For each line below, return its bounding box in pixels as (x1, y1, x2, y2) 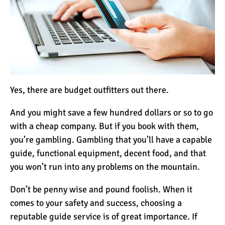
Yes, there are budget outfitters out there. (10, 84, 169, 96)
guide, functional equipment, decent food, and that (10, 148, 206, 159)
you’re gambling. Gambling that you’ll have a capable (10, 134, 212, 146)
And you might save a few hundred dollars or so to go (10, 107, 213, 119)
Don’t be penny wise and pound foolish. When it (10, 184, 192, 195)
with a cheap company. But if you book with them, (10, 121, 199, 132)
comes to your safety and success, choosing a (10, 197, 182, 209)
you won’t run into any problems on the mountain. (10, 161, 200, 173)
